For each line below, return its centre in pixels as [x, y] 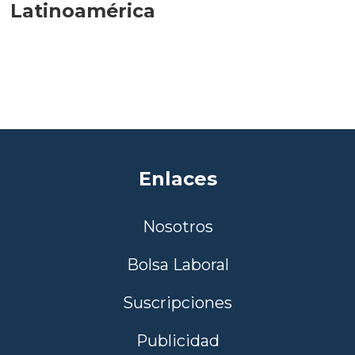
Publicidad [177, 341]
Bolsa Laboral [177, 265]
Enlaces [177, 179]
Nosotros [177, 227]
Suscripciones [177, 303]
